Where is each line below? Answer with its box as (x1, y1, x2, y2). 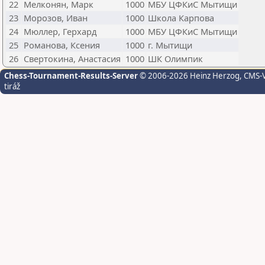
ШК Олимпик (148, 53, 203, 64)
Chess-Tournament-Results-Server (4, 70, 138, 81)
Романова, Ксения (24, 39, 100, 51)
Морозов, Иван (24, 12, 88, 24)
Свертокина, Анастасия (24, 53, 121, 64)
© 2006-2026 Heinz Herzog (138, 70, 240, 81)
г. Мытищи (148, 39, 192, 51)
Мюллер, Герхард (24, 25, 97, 37)
